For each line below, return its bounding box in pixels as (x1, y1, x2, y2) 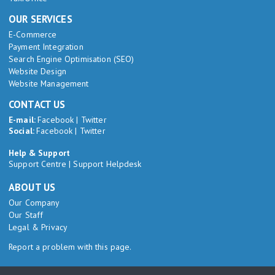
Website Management (9, 78, 89, 90)
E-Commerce (9, 28, 57, 40)
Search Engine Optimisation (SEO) (9, 53, 134, 64)
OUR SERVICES (9, 12, 72, 26)
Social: (9, 125, 37, 136)
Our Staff (9, 209, 44, 220)
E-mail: (9, 114, 38, 125)
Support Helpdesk (73, 158, 142, 169)
